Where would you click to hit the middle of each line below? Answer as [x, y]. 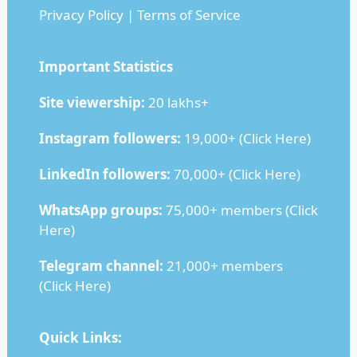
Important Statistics [106, 67]
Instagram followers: [110, 138]
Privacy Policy [81, 15]
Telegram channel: [101, 266]
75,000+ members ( [226, 210]
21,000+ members [223, 266]
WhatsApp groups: [100, 210]
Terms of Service [188, 15]
